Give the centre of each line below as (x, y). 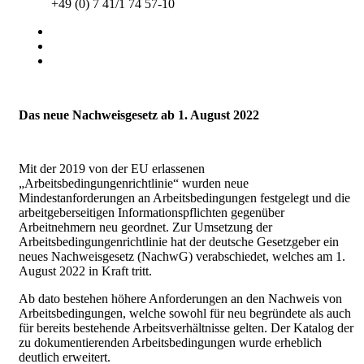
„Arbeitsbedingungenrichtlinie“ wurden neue (134, 183)
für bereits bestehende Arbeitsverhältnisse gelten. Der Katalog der (186, 327)
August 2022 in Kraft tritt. (85, 271)
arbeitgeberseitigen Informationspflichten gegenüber (152, 212)
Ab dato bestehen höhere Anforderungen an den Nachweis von (180, 298)
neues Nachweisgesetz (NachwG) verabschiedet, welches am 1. (182, 256)
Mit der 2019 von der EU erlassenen (112, 168)
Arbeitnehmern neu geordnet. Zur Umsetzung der (145, 227)
